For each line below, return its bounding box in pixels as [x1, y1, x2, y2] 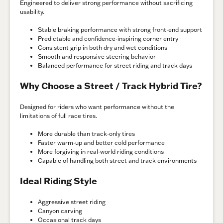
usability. [20, 7, 44, 15]
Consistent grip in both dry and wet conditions [38, 43, 167, 51]
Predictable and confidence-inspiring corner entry [38, 34, 178, 42]
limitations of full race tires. [20, 111, 97, 119]
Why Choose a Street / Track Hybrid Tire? [20, 79, 202, 92]
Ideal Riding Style [20, 174, 97, 187]
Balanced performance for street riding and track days [38, 61, 192, 69]
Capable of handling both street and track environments [38, 156, 197, 164]
